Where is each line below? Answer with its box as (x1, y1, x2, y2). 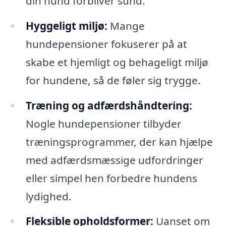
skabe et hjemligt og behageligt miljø (25, 54, 208, 69)
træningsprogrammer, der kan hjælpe (25, 134, 213, 149)
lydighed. (25, 189, 72, 203)
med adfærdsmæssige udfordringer (25, 152, 203, 167)
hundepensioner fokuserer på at (25, 36, 187, 51)
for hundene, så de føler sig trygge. (25, 73, 201, 87)
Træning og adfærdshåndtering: (25, 98, 192, 112)
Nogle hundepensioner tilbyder (25, 116, 182, 131)
